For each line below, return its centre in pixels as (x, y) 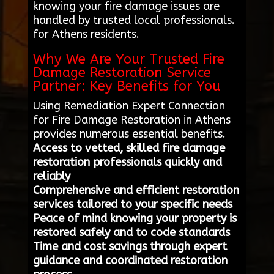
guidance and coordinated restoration (130, 261)
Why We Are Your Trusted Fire (128, 60)
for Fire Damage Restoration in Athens (131, 120)
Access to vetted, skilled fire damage (129, 148)
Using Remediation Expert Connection (129, 106)
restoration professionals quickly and (127, 162)
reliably (51, 176)
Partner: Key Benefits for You (126, 87)
